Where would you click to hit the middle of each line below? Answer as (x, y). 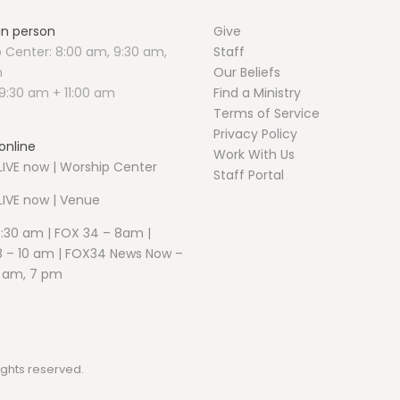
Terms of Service (267, 113)
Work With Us (254, 154)
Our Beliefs (247, 72)
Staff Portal (249, 175)
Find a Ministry (257, 92)
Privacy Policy (255, 133)
